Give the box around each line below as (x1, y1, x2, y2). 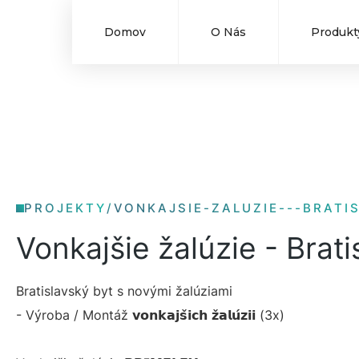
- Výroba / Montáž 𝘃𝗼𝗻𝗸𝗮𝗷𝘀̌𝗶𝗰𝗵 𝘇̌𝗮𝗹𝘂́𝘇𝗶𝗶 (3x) (16, 307, 284, 323)
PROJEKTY (24, 200, 107, 216)
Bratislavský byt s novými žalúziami (16, 283, 232, 299)
